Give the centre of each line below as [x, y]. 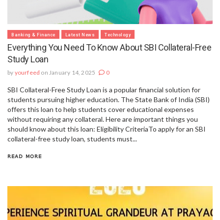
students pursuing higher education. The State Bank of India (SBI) [109, 99]
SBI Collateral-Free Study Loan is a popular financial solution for [104, 89]
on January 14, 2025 [68, 72]
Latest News [80, 35]
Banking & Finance [33, 35]
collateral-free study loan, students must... [72, 138]
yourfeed [27, 72]
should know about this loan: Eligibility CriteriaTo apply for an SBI [107, 129]
